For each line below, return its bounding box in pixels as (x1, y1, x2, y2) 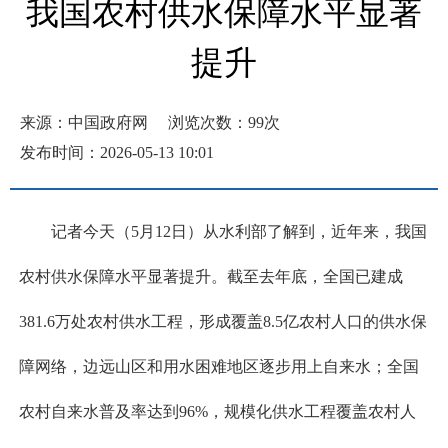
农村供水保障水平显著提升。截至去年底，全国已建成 (18, 268, 403, 286)
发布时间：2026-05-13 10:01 (20, 144, 214, 161)
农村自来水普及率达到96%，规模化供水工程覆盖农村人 (18, 403, 416, 421)
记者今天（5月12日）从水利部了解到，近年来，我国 (50, 223, 427, 241)
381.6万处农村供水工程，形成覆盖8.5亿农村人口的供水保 (18, 313, 427, 331)
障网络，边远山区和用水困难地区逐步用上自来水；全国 (18, 358, 419, 376)
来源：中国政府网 (20, 114, 148, 131)
